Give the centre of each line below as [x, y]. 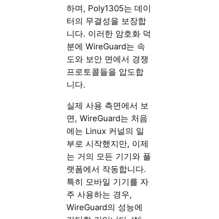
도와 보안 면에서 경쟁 [108, 59]
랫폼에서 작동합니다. [107, 169]
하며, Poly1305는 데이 [109, 9]
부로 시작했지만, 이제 [108, 143]
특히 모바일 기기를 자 [108, 182]
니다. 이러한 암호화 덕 [109, 34]
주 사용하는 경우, [99, 194]
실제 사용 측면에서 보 [108, 105]
